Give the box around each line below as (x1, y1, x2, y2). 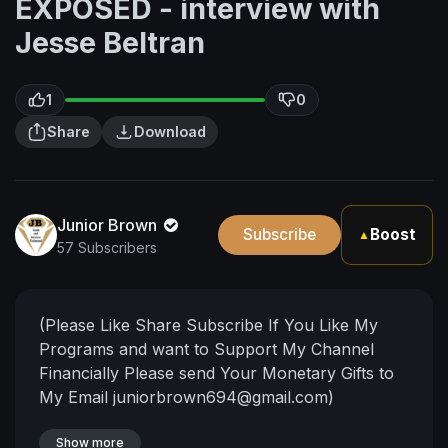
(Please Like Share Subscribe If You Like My (39, 315, 378, 335)
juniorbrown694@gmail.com (113, 387, 328, 407)
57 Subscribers (57, 238, 157, 256)
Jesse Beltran (15, 25, 205, 60)
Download (134, 123, 206, 140)
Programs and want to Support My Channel (39, 339, 374, 359)
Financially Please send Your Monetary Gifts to (39, 363, 394, 383)
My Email (39, 387, 113, 407)
